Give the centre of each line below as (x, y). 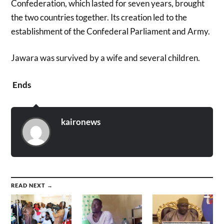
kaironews (81, 121)
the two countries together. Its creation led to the (99, 17)
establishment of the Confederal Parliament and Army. (111, 31)
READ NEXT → (32, 185)
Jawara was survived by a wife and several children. (106, 58)
